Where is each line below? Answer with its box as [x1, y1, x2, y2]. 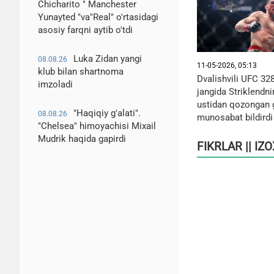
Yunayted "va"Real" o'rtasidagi [38, 12, 158, 23]
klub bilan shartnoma [38, 66, 124, 77]
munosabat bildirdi [197, 111, 273, 123]
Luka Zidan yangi [73, 53, 142, 64]
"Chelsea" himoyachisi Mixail [38, 120, 156, 131]
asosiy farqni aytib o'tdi [38, 24, 133, 35]
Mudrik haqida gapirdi [38, 133, 126, 144]
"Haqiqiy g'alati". [73, 108, 141, 119]
